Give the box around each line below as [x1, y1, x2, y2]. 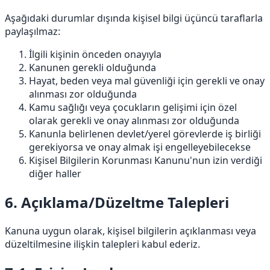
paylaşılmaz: [5, 24, 60, 38]
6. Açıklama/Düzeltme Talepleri [5, 192, 229, 212]
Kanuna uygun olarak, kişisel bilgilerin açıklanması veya [5, 224, 256, 237]
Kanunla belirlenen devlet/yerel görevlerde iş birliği [29, 127, 261, 140]
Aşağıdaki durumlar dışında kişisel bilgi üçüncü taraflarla [5, 11, 263, 25]
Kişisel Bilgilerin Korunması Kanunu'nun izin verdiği [29, 153, 262, 167]
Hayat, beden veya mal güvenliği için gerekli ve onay [29, 74, 265, 87]
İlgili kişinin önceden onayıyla [29, 47, 162, 61]
